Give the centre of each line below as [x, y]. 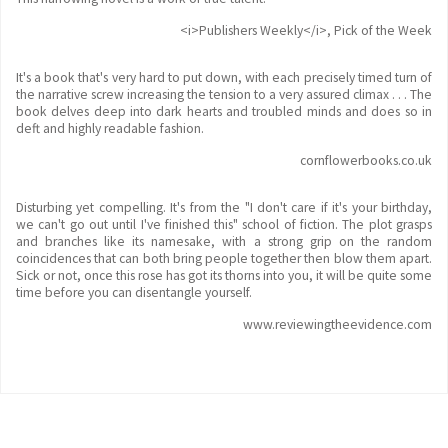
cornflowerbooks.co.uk [366, 160]
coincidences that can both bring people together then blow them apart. [224, 258]
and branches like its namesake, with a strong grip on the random [224, 241]
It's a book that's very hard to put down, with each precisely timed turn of [224, 77]
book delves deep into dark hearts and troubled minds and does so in [224, 111]
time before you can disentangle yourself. [134, 292]
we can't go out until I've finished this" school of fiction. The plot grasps [224, 224]
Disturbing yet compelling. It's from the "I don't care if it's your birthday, [224, 207]
